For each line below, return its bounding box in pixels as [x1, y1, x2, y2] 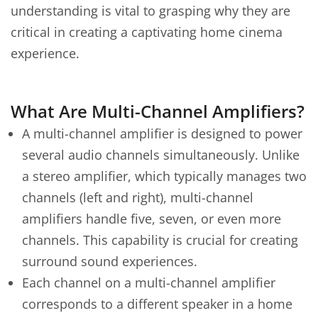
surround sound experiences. [22, 253, 197, 270]
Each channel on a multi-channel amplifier [22, 274, 275, 291]
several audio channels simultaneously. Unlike [22, 146, 300, 163]
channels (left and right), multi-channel [22, 189, 253, 206]
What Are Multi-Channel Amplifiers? [11, 99, 305, 123]
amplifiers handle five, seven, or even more [22, 210, 281, 227]
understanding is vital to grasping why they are [11, 2, 290, 19]
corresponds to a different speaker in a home [22, 295, 292, 312]
